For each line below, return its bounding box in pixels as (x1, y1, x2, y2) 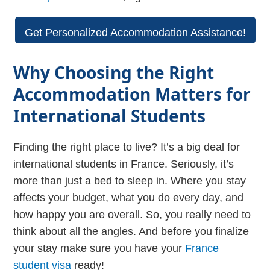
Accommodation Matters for (13, 82, 251, 105)
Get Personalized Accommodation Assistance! (24, 26, 246, 39)
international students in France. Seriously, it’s (13, 157, 234, 170)
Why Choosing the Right (13, 60, 215, 84)
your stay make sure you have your (13, 242, 186, 254)
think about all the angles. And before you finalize (13, 225, 250, 237)
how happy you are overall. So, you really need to (13, 208, 251, 221)
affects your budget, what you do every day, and (13, 191, 244, 204)
